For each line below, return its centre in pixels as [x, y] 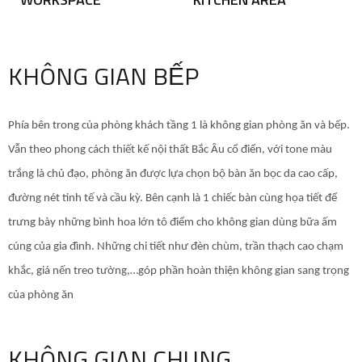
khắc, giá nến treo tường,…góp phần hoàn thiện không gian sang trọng [179, 271]
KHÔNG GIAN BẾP [103, 76]
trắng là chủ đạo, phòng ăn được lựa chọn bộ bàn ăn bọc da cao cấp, [173, 174]
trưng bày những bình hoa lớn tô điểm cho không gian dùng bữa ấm [173, 223]
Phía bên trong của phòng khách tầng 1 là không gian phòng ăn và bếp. [179, 126]
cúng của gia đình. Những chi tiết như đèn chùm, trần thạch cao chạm [176, 247]
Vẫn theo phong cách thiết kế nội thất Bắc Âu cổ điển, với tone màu [170, 150]
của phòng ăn [41, 295]
